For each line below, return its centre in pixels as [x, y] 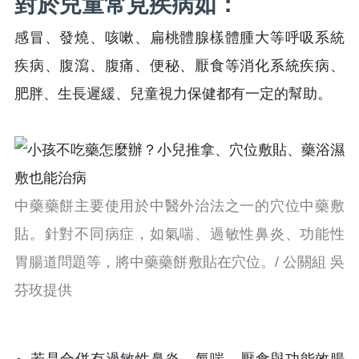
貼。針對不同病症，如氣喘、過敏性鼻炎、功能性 [179, 234]
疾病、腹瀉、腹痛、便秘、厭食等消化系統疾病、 [179, 65]
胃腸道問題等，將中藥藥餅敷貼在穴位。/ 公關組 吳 [179, 262]
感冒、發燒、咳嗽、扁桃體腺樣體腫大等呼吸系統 [179, 37]
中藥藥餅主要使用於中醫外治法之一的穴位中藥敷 [179, 206]
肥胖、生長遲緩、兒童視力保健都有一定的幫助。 [173, 93]
